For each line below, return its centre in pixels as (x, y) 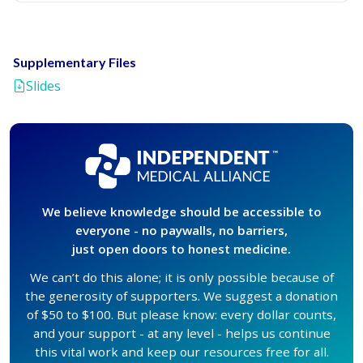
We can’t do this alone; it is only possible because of (181, 277)
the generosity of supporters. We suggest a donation (181, 295)
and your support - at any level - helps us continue (181, 333)
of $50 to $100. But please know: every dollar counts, (181, 314)
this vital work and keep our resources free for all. (181, 351)
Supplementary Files (75, 62)
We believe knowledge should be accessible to (181, 211)
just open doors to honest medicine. (181, 248)
